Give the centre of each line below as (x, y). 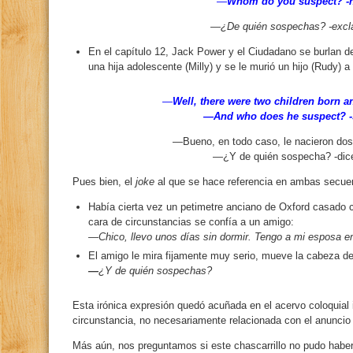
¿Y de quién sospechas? (155, 271)
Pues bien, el (104, 182)
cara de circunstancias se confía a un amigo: (191, 222)
